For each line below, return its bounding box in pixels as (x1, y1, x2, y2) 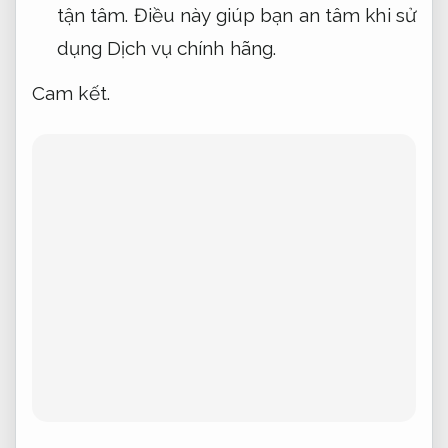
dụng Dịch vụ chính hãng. (56, 37, 277, 60)
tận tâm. (56, 4, 129, 27)
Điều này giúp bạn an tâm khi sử (128, 4, 416, 27)
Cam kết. (32, 81, 110, 104)
